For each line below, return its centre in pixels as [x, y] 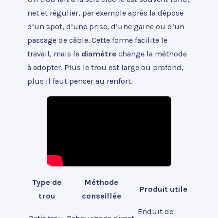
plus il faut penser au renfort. [80, 81]
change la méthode [152, 54]
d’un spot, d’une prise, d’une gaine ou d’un [106, 27]
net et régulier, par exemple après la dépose [105, 13]
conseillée [101, 196]
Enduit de [155, 212]
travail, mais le [54, 54]
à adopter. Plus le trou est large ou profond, [105, 68]
